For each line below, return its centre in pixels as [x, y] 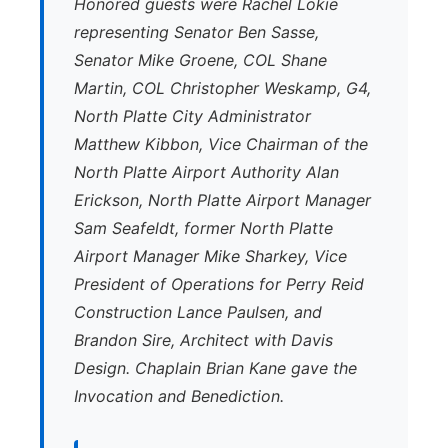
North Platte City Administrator [192, 116]
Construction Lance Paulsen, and [198, 312]
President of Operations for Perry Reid [219, 284]
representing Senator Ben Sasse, [196, 32]
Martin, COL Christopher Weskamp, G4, [222, 88]
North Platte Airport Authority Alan [206, 172]
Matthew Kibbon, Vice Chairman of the [221, 144]
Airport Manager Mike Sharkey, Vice [210, 256]
